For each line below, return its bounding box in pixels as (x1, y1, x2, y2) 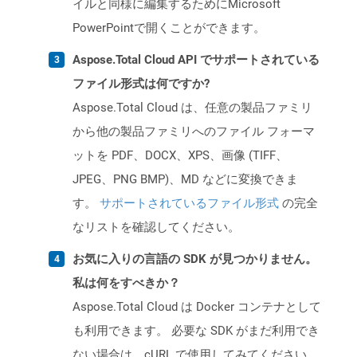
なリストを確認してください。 (73, 220, 240, 235)
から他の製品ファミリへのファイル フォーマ (73, 124, 315, 139)
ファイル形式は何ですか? (73, 76, 210, 92)
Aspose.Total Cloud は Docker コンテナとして (73, 300, 321, 315)
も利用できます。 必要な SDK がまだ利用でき (73, 324, 320, 339)
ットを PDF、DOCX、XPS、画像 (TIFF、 (73, 148, 288, 163)
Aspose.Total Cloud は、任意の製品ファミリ (73, 100, 312, 116)
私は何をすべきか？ (73, 276, 180, 291)
